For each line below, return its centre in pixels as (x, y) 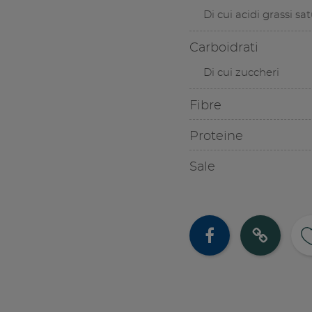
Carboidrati (224, 48)
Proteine (216, 137)
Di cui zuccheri (241, 73)
